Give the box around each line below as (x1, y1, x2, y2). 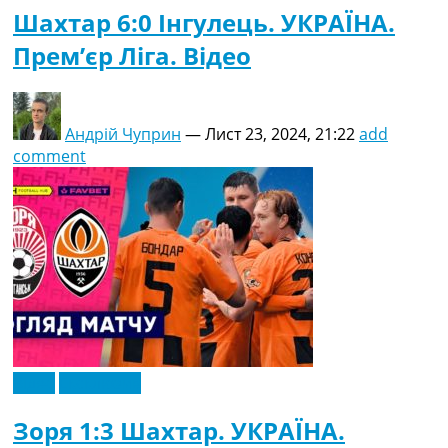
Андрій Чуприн (65, 122, 181, 145)
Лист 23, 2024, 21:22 (205, 122, 355, 145)
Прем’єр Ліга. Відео (13, 38, 251, 72)
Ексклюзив (59, 371, 141, 394)
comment (13, 144, 86, 167)
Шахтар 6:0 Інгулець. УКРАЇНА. (13, 5, 395, 39)
